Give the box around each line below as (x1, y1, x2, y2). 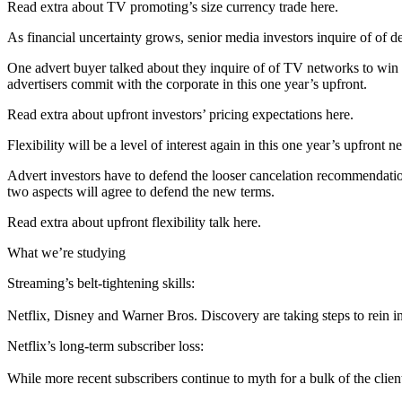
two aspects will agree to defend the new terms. (7, 184, 275, 199)
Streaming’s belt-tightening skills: (7, 275, 195, 291)
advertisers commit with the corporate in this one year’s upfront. (7, 76, 367, 92)
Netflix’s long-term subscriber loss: (7, 338, 204, 354)
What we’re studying (7, 245, 126, 260)
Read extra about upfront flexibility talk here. (7, 214, 261, 230)
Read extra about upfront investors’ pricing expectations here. (7, 107, 354, 122)
